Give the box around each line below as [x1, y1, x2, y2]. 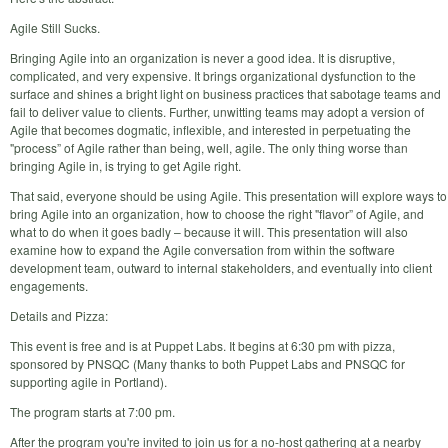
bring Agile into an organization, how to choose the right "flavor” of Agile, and [10, 204, 424, 222]
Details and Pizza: [10, 306, 108, 324]
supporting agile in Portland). [10, 372, 167, 390]
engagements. [10, 276, 88, 294]
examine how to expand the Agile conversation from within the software [10, 240, 395, 258]
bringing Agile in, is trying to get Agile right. [10, 156, 241, 174]
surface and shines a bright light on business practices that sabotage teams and [10, 84, 441, 102]
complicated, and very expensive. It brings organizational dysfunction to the [10, 66, 416, 84]
